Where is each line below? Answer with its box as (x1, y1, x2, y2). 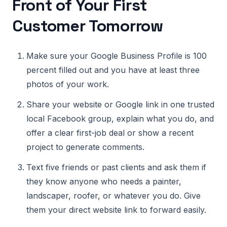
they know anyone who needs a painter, (26, 176, 181, 186)
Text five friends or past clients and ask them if (26, 162, 206, 172)
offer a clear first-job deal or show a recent (26, 128, 194, 138)
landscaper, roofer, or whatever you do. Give (26, 191, 201, 201)
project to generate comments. (26, 142, 144, 152)
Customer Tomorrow (12, 16, 163, 36)
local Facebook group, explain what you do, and (26, 113, 214, 124)
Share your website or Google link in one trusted (26, 99, 214, 109)
